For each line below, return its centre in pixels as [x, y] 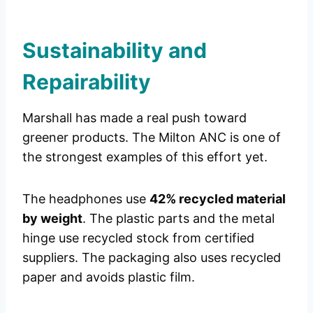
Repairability [87, 82]
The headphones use [86, 199]
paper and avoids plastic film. [109, 277]
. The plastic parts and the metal [179, 219]
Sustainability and [115, 51]
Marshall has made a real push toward [134, 118]
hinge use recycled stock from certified [138, 238]
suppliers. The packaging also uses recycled [152, 258]
